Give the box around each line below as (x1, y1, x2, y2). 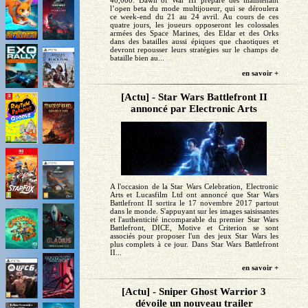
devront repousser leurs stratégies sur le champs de (109, 45, 278, 54)
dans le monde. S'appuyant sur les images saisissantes (109, 206, 278, 215)
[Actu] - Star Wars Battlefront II (120, 91, 267, 103)
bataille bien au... (109, 54, 164, 63)
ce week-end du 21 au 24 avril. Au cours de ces (109, 12, 278, 21)
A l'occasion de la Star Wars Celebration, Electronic (109, 181, 278, 190)
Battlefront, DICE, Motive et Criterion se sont (109, 223, 278, 232)
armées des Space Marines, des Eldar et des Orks (109, 29, 278, 38)
